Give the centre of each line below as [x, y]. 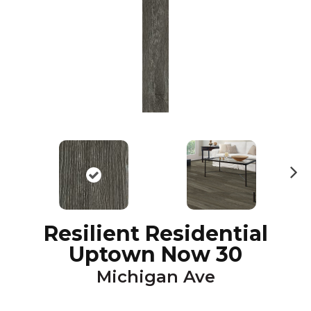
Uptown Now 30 [155, 254]
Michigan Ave [155, 277]
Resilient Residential [155, 234]
